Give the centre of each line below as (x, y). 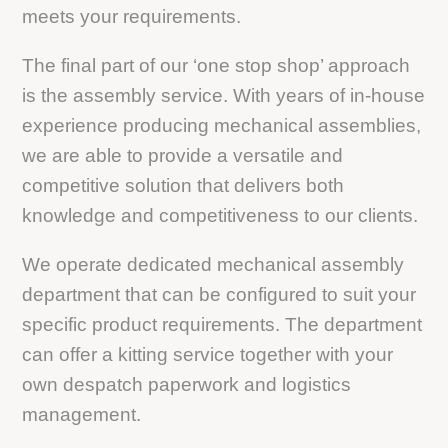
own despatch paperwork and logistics (187, 385)
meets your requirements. (132, 16)
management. (82, 415)
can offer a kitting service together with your (208, 355)
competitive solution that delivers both (183, 186)
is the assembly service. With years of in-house (224, 96)
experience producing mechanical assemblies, (222, 126)
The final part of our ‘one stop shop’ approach (216, 66)
